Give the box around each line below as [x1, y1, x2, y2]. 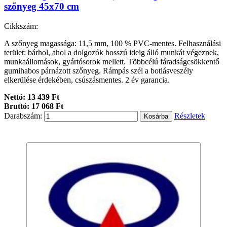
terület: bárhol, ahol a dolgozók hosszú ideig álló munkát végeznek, [4, 48, 219, 57]
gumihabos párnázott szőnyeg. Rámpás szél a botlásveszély [4, 66, 193, 75]
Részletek [174, 111, 205, 121]
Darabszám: [4, 111, 42, 121]
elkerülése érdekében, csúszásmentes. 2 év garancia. [4, 75, 170, 85]
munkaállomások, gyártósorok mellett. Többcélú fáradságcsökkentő [4, 57, 219, 66]
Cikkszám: [4, 22, 38, 31]
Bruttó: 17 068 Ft [4, 102, 63, 111]
